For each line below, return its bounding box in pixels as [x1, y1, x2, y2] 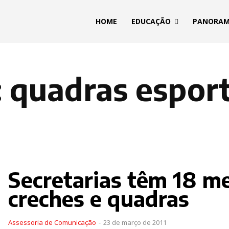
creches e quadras [8, 185, 189, 212]
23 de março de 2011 [103, 217, 167, 227]
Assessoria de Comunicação [8, 217, 96, 227]
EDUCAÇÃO [131, 16, 171, 27]
